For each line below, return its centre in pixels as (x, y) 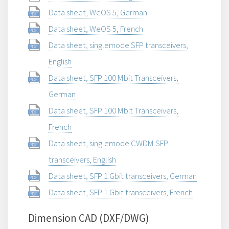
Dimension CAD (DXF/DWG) (89, 218)
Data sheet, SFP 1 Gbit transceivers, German (123, 176)
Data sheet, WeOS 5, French (96, 28)
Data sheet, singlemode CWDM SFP (108, 143)
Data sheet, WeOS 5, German (98, 12)
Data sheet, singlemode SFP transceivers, (118, 45)
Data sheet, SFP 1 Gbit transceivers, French (121, 192)
